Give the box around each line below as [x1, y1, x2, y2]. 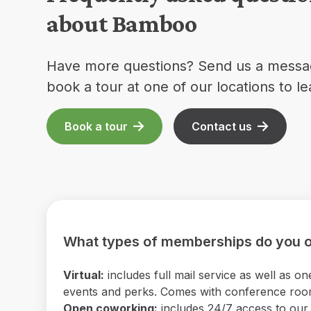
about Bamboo [47, 9, 197, 37]
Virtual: [63, 267, 105, 282]
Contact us [192, 119, 253, 133]
